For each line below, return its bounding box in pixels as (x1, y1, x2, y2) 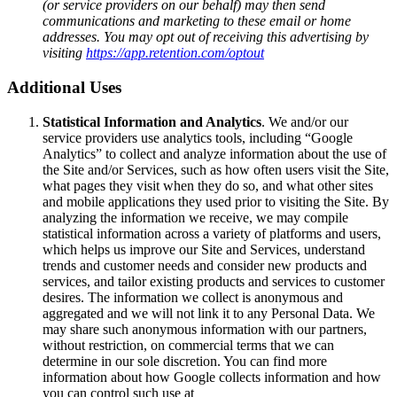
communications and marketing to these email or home (43, 13, 351, 29)
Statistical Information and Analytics (43, 113, 261, 129)
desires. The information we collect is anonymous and (43, 289, 343, 305)
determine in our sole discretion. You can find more (43, 353, 327, 369)
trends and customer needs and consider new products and (43, 257, 367, 273)
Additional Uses (7, 78, 121, 97)
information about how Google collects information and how (43, 369, 381, 385)
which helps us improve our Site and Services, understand (43, 241, 365, 257)
